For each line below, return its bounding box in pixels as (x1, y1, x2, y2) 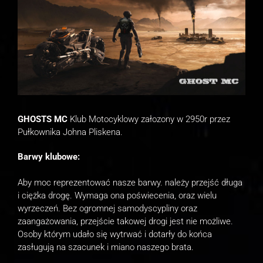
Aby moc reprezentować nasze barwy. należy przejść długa (18, 177, 242, 188)
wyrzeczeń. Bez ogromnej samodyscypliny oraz (18, 203, 197, 214)
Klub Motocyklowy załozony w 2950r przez (68, 113, 230, 124)
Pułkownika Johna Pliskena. (18, 126, 123, 137)
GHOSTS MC (18, 113, 68, 124)
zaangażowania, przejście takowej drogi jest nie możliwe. (18, 215, 233, 227)
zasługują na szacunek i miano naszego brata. (18, 241, 194, 252)
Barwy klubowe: (18, 151, 80, 162)
